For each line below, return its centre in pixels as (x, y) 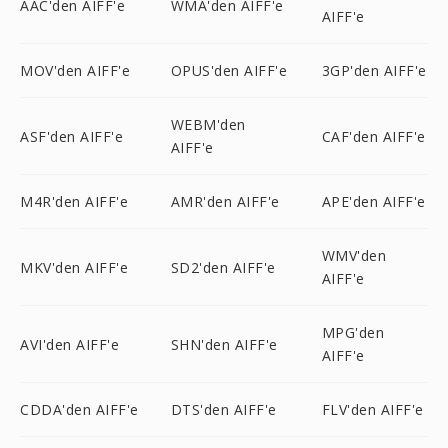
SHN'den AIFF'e (224, 344)
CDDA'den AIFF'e (79, 409)
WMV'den (354, 255)
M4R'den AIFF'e (74, 201)
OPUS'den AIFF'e (229, 70)
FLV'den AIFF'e (372, 409)
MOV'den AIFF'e (75, 70)
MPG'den (353, 332)
